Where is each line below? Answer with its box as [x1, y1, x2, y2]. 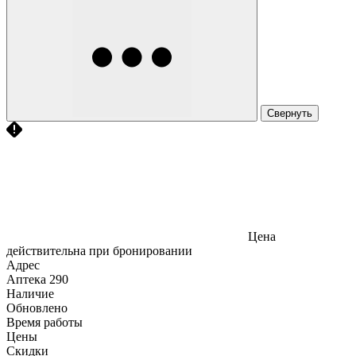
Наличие [6, 286, 54, 300]
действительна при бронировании [6, 243, 192, 257]
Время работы [6, 315, 83, 329]
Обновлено [6, 300, 68, 315]
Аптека [6, 272, 46, 286]
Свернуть [267, 106, 312, 119]
